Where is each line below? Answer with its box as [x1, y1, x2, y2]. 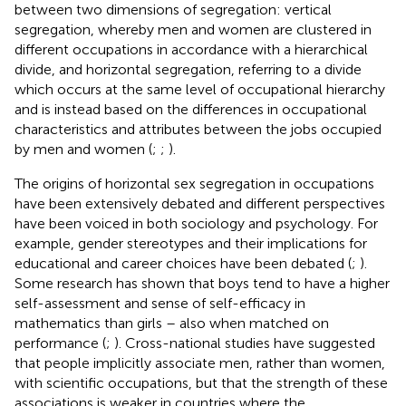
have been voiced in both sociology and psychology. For [14, 214, 378, 232]
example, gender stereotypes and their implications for [14, 234, 367, 252]
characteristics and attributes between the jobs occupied [14, 120, 382, 138]
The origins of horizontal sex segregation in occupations [14, 174, 374, 192]
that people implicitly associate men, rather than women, [14, 353, 385, 372]
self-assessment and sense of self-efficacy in [14, 294, 305, 312]
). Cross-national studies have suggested [114, 333, 375, 352]
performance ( [14, 333, 106, 352]
